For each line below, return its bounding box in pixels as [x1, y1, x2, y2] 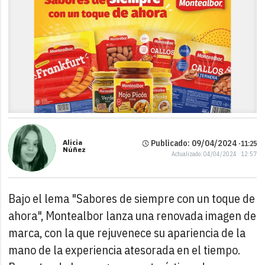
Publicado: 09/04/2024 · [148, 138, 241, 149]
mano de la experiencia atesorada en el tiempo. [8, 241, 241, 258]
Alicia [63, 137, 83, 148]
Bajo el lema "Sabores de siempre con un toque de [8, 190, 256, 206]
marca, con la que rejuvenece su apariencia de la [8, 224, 246, 241]
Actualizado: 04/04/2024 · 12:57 [171, 150, 257, 159]
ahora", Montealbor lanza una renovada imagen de [8, 207, 257, 224]
